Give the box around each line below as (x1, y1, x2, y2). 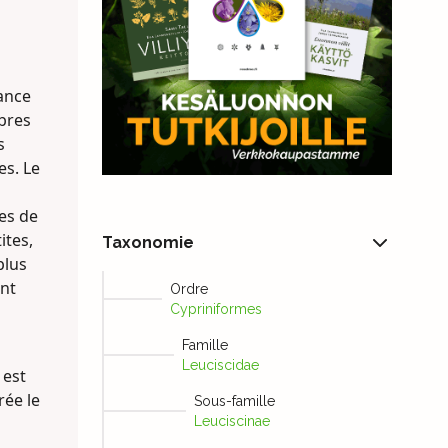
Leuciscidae (181, 357, 259, 374)
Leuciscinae (193, 413, 270, 430)
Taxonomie (101, 233, 194, 253)
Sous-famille (193, 393, 275, 410)
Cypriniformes (169, 301, 262, 318)
